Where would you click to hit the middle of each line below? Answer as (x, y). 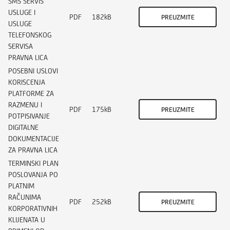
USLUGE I (22, 12)
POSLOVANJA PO (33, 174)
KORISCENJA (27, 82)
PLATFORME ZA (31, 93)
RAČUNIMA (25, 197)
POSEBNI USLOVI (33, 71)
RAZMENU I (25, 104)
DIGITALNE (23, 127)
